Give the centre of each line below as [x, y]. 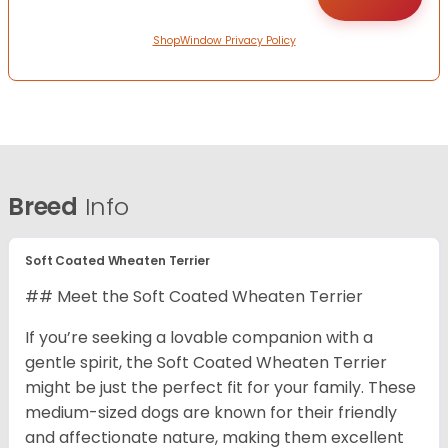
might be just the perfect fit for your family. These [220, 388]
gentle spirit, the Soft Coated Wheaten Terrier [206, 363]
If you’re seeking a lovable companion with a [199, 338]
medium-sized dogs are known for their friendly [211, 413]
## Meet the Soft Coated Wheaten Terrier [194, 297]
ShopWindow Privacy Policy [224, 41]
